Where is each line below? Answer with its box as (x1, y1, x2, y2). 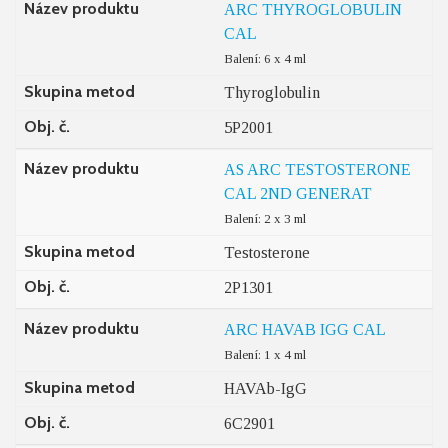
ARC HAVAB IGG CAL (224, 321, 386, 338)
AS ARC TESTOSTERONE (224, 161, 411, 178)
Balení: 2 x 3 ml (224, 211, 306, 226)
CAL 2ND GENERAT (224, 185, 372, 202)
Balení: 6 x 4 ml (224, 51, 306, 66)
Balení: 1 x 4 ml (224, 347, 306, 362)
